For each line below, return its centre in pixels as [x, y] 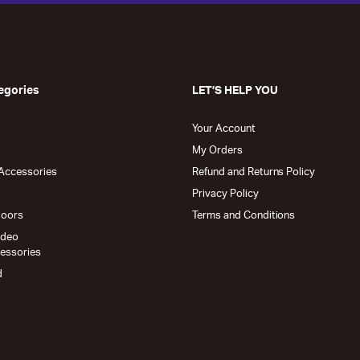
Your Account [224, 129]
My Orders [217, 151]
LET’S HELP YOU [235, 91]
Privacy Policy [225, 194]
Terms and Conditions [244, 216]
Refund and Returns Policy [254, 172]
